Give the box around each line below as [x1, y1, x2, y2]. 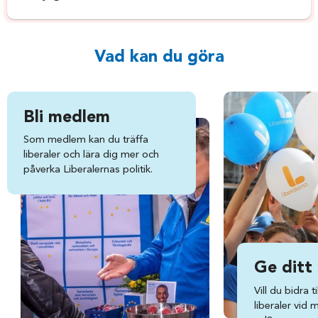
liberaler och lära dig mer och [23, 150, 160, 161]
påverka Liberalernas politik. [23, 165, 153, 176]
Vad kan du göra [94, 49, 224, 67]
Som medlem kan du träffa [23, 135, 149, 146]
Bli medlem [23, 109, 111, 126]
